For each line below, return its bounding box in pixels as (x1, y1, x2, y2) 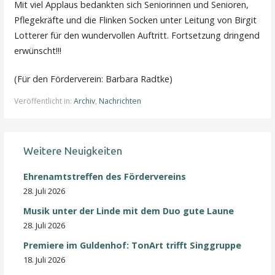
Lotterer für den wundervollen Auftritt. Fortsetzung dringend (14, 29, 260, 41)
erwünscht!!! (14, 44, 62, 56)
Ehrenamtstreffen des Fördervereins (23, 170, 187, 182)
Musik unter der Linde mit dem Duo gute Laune (23, 204, 234, 217)
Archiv (74, 95, 96, 106)
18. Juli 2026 (23, 254, 66, 265)
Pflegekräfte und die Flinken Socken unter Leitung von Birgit (14, 14, 257, 26)
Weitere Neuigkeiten (23, 144, 123, 157)
